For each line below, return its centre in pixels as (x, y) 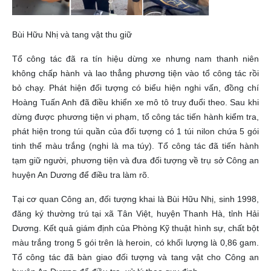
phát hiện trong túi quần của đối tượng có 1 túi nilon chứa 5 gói (135, 132)
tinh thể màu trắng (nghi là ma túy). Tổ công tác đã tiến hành (135, 146)
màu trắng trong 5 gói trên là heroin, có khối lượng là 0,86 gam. (135, 243)
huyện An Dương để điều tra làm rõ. (81, 175)
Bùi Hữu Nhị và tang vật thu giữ (72, 35)
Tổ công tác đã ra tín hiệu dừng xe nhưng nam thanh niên (135, 59)
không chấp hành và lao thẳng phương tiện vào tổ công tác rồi (135, 73)
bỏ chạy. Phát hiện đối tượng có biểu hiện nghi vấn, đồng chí (135, 88)
